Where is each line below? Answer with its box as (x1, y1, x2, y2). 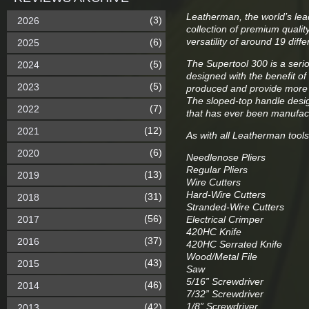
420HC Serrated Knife (186, 239, 282, 250)
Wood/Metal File (186, 251, 257, 262)
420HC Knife (186, 226, 241, 237)
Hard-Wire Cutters (186, 189, 266, 200)
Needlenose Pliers (186, 152, 266, 163)
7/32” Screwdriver (186, 288, 263, 299)
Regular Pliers (186, 164, 248, 175)
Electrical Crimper (186, 214, 263, 225)
